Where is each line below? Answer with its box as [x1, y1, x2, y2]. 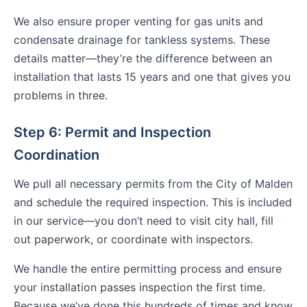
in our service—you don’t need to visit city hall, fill [14, 214, 273, 228]
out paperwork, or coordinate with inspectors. [14, 232, 253, 247]
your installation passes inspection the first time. [14, 280, 265, 295]
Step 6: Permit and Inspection [14, 124, 211, 141]
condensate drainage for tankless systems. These [14, 33, 270, 47]
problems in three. [14, 88, 108, 103]
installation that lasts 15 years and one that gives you [14, 70, 291, 84]
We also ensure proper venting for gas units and [14, 14, 263, 29]
